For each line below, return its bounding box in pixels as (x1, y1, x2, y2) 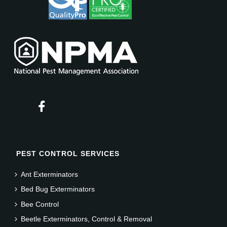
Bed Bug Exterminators (21, 185, 95, 194)
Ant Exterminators (21, 170, 79, 178)
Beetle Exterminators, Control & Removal (21, 215, 153, 223)
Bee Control (21, 200, 59, 208)
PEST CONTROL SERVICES (16, 149, 120, 158)
